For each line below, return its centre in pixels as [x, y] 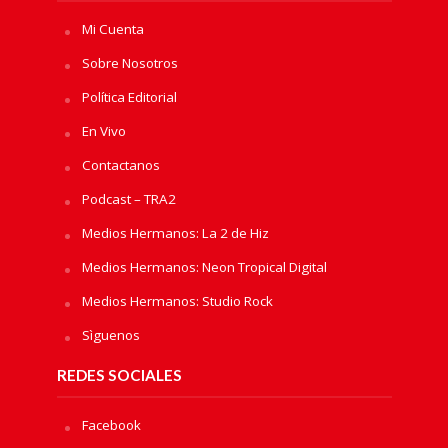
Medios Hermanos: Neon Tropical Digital [204, 267]
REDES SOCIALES [119, 375]
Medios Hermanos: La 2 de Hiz [175, 233]
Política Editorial [129, 97]
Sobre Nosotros [129, 63]
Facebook [111, 425]
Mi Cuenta [112, 29]
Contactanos [120, 165]
